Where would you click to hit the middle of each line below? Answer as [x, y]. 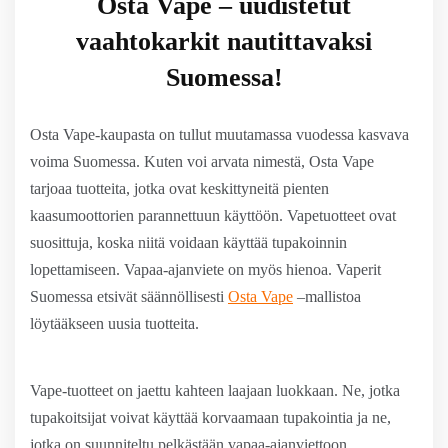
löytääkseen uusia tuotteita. [114, 323]
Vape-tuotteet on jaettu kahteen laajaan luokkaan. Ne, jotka [215, 390]
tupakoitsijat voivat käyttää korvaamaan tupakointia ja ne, [210, 417]
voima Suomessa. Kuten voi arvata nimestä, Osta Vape [202, 161]
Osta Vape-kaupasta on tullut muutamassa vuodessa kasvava [219, 134]
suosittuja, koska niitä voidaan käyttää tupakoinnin [188, 242]
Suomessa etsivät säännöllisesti [129, 296]
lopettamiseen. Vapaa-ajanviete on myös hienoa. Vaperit [205, 269]
